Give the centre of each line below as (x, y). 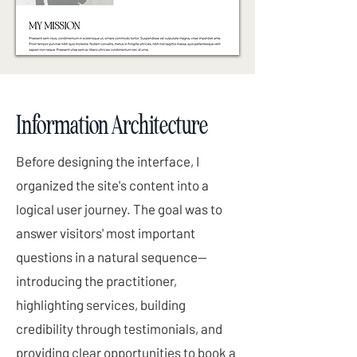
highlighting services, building (101, 304)
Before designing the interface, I (108, 161)
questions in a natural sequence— (112, 257)
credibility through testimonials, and (119, 328)
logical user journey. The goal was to (119, 209)
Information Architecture (112, 125)
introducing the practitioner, (96, 280)
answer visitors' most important (106, 233)
